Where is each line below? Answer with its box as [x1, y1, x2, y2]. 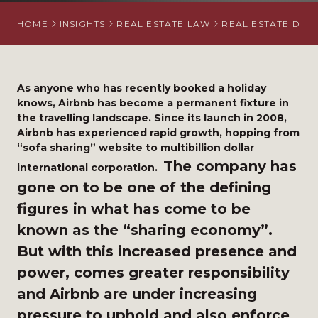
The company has [163, 158, 297, 175]
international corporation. [17, 161, 163, 174]
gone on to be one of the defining [17, 179, 271, 196]
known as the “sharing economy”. [17, 221, 273, 238]
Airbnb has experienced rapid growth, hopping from [17, 126, 300, 139]
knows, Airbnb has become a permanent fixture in [17, 97, 289, 109]
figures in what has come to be [17, 200, 251, 217]
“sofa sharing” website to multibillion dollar [17, 141, 254, 154]
